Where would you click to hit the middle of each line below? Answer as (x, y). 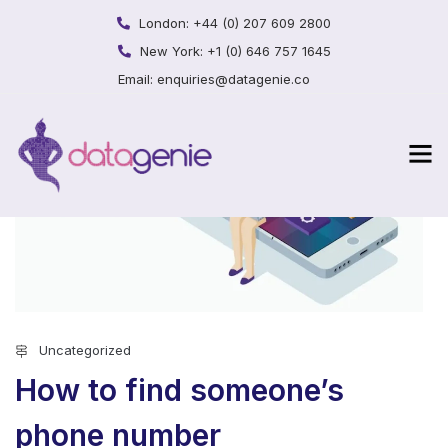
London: (166, 23)
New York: (173, 51)
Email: (137, 79)
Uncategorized (85, 349)
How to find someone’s (179, 389)
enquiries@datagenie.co (233, 79)
